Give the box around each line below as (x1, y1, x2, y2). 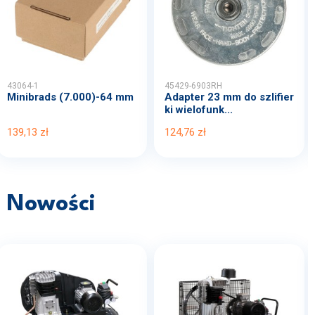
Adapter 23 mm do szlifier (165, 91, 294, 103)
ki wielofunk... (165, 103, 233, 116)
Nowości (7, 193, 96, 216)
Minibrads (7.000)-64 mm (7, 91, 134, 103)
